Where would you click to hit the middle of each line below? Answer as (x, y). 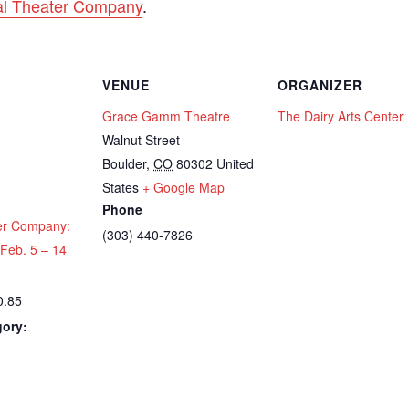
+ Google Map (184, 187)
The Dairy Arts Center (341, 115)
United (235, 163)
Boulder (124, 163)
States (121, 187)
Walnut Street (141, 139)
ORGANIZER (320, 84)
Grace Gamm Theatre (166, 115)
